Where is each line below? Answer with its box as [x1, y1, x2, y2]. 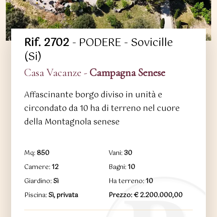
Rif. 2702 [24, 34, 69, 52]
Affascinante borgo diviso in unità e [24, 89, 162, 102]
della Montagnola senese [24, 116, 120, 129]
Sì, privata [48, 190, 78, 201]
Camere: [24, 162, 52, 173]
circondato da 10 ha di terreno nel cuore [24, 102, 180, 116]
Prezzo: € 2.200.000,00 [108, 190, 183, 201]
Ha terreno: [108, 176, 146, 187]
